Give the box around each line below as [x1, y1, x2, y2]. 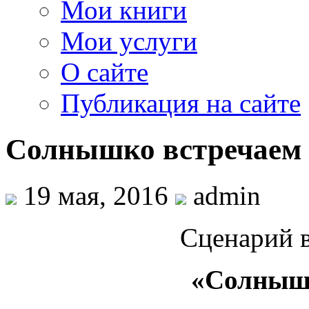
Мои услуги [61, 26, 197, 57]
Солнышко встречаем [6, 133, 301, 166]
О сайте [61, 57, 148, 88]
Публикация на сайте [61, 88, 301, 119]
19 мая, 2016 [17, 181, 175, 211]
